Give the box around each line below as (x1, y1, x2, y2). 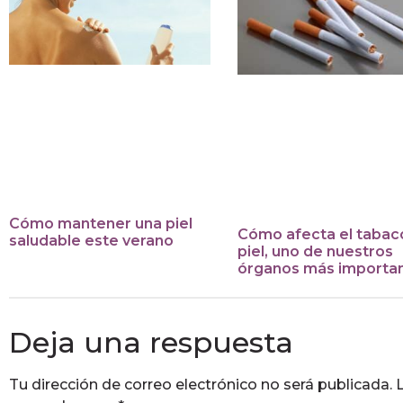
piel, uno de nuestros (237, 243, 394, 261)
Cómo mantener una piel (9, 215, 193, 233)
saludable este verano (9, 232, 174, 250)
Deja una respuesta (9, 325, 293, 361)
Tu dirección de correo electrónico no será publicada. (9, 376, 392, 394)
